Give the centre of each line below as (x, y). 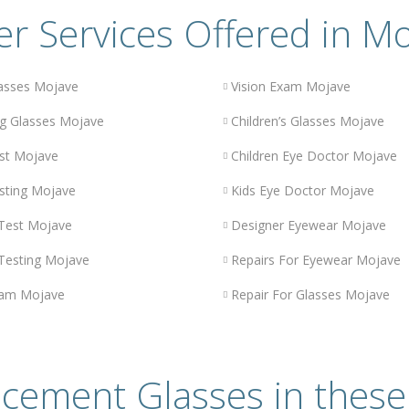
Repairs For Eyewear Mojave (315, 260)
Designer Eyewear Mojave (308, 225)
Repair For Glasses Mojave (310, 295)
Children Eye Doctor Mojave (314, 156)
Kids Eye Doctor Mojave (302, 191)
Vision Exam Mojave (290, 87)
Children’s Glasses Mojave (307, 121)
